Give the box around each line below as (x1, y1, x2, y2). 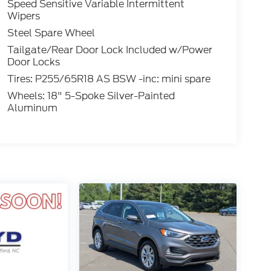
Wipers (7, 9, 40, 24)
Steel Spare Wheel (7, 26, 95, 41)
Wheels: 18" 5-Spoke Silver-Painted (7, 89, 175, 103)
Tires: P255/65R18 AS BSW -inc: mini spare (7, 72, 211, 87)
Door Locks (7, 55, 60, 70)
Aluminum (7, 101, 57, 116)
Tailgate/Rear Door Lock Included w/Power (7, 43, 212, 57)
